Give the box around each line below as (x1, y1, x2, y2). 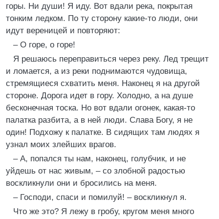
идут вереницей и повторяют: (6, 26, 120, 35)
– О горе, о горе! (13, 40, 75, 49)
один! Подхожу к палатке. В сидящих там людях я (6, 128, 199, 137)
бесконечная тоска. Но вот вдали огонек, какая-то (6, 103, 195, 112)
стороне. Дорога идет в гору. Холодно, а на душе (6, 91, 193, 100)
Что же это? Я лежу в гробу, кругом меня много (13, 207, 194, 216)
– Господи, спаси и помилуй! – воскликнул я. (13, 193, 187, 202)
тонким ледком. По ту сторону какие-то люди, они (6, 14, 198, 23)
